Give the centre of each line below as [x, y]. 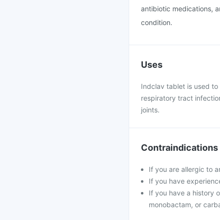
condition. [157, 22]
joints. [150, 110]
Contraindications [179, 148]
